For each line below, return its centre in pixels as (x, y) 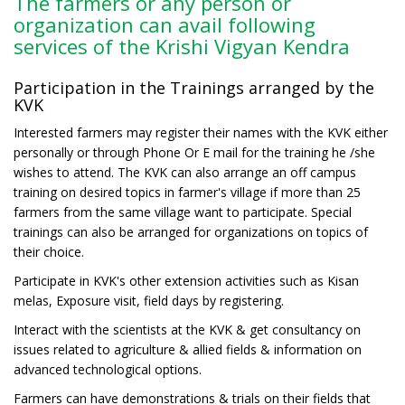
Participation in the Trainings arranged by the (194, 87)
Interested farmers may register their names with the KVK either (201, 132)
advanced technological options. (108, 369)
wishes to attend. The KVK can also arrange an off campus (185, 172)
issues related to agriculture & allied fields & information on (188, 349)
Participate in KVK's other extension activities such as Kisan (186, 280)
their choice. (49, 251)
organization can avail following (165, 24)
